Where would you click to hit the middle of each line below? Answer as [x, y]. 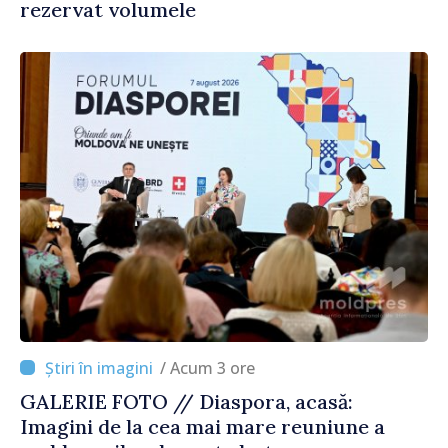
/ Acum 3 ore [212, 367]
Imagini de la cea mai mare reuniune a [202, 426]
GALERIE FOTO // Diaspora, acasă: [186, 401]
